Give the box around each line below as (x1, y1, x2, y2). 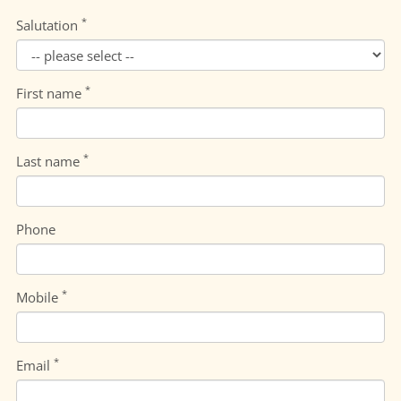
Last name (16, 152, 83, 170)
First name (16, 84, 85, 102)
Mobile (16, 288, 62, 306)
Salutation (16, 16, 81, 34)
